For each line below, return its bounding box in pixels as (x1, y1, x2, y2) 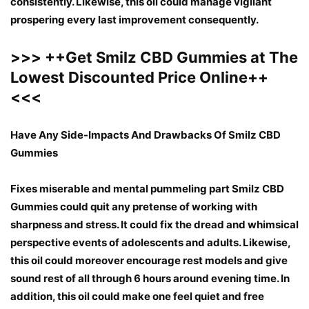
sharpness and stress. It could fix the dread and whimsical (10, 218, 299, 232)
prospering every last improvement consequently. (10, 13, 259, 27)
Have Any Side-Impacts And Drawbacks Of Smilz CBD (10, 128, 281, 142)
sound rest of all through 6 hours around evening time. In (10, 272, 290, 286)
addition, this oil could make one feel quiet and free (10, 290, 264, 303)
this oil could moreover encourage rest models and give (10, 254, 288, 268)
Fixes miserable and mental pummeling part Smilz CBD (10, 182, 284, 196)
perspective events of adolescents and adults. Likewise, (10, 236, 290, 250)
